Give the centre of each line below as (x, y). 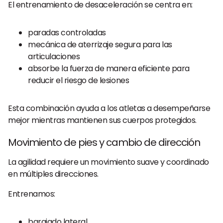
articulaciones (54, 56)
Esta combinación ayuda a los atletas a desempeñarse (109, 108)
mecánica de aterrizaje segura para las (100, 45)
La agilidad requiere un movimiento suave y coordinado (109, 162)
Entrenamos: (32, 194)
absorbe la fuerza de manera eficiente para (109, 68)
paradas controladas (67, 33)
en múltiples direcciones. (54, 174)
